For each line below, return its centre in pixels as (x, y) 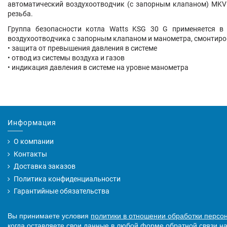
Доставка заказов (45, 166)
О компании (34, 141)
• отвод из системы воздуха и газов (66, 58)
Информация (32, 123)
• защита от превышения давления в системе (82, 48)
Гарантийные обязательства (62, 191)
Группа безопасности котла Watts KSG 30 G (88, 29)
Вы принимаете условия (49, 216)
